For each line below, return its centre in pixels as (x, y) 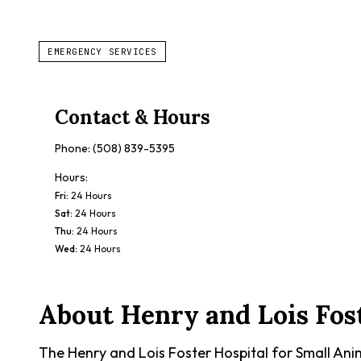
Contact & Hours (133, 117)
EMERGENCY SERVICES (102, 52)
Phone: (74, 148)
